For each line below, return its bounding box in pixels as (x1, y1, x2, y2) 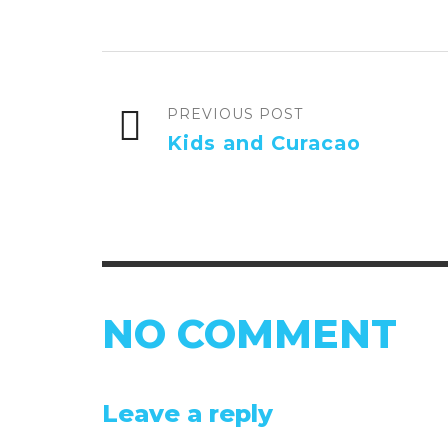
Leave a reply (102, 399, 273, 429)
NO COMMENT (102, 310, 397, 359)
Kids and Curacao (167, 131, 361, 156)
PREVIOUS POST (167, 105, 303, 124)
